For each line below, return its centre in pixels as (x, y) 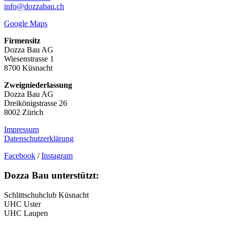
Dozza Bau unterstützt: (51, 176)
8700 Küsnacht (28, 68)
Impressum (21, 130)
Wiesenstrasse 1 (29, 59)
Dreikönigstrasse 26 (36, 103)
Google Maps (26, 24)
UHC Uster (22, 204)
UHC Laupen (26, 213)
